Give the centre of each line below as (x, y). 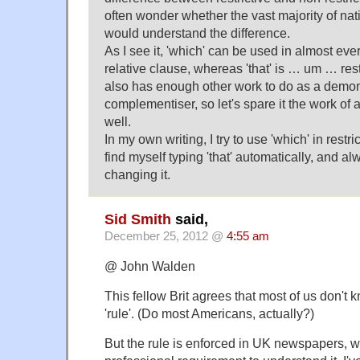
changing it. (137, 174)
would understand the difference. (197, 33)
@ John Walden (150, 266)
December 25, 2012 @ (166, 236)
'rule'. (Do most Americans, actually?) (209, 313)
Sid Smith (138, 219)
